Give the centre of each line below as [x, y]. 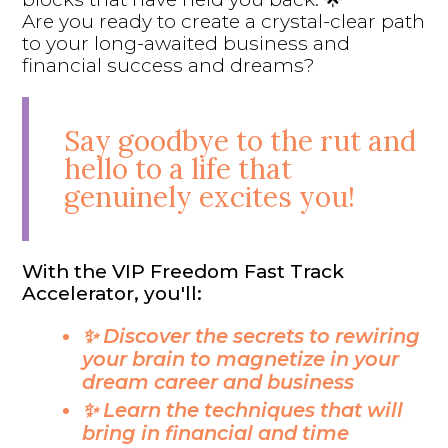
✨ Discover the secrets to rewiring [251, 335]
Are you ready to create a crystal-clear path [224, 21]
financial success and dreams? [169, 65]
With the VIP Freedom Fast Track [183, 271]
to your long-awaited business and [186, 43]
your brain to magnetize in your [241, 358]
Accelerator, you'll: [115, 293]
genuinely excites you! [210, 196]
